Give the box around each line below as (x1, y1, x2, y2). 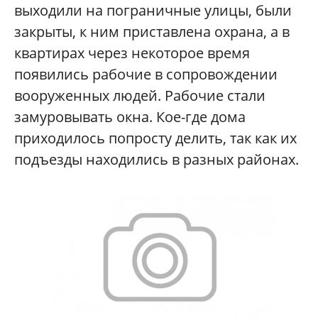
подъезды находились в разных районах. (14, 149, 299, 169)
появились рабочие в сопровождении (14, 64, 278, 84)
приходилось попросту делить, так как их (14, 128, 297, 148)
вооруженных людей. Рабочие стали (14, 85, 265, 105)
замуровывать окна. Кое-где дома (14, 106, 246, 126)
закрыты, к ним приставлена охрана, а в (14, 21, 290, 41)
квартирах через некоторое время (14, 43, 250, 62)
